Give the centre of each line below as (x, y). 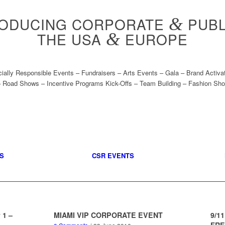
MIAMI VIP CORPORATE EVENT (108, 215)
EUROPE (154, 39)
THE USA (72, 39)
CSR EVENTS (113, 156)
